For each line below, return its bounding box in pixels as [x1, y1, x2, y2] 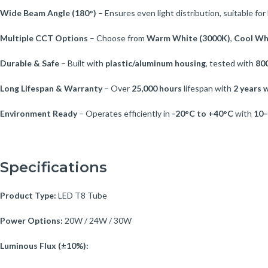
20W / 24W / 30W [63, 215, 132, 226]
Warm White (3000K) [147, 32, 230, 43]
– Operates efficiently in [77, 108, 172, 118]
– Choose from [88, 32, 147, 43]
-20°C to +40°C [172, 108, 233, 118]
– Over [102, 83, 132, 93]
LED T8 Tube [56, 190, 107, 200]
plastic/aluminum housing [105, 57, 206, 68]
